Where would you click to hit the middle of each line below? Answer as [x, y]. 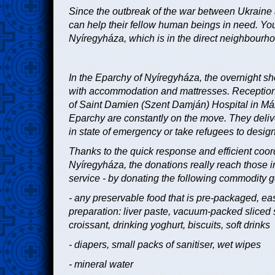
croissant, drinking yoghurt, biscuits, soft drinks [169, 225]
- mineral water [102, 265]
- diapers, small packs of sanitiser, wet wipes [165, 245]
